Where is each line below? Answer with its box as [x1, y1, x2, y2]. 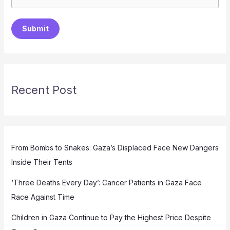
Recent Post [11, 83, 76, 97]
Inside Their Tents [11, 158, 74, 167]
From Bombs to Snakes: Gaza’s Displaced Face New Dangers [11, 143, 219, 152]
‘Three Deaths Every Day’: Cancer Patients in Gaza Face [11, 178, 202, 187]
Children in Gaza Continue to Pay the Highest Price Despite [11, 213, 211, 222]
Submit [22, 24, 49, 33]
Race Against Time [11, 193, 74, 202]
